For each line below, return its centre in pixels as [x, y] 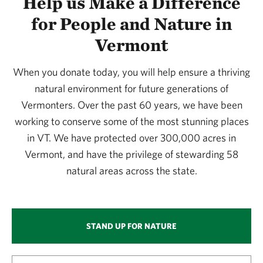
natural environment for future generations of [131, 88]
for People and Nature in [131, 23]
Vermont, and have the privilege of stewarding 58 [131, 154]
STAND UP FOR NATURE [131, 226]
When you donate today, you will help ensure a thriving [131, 72]
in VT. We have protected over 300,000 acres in [131, 137]
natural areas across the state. [131, 170]
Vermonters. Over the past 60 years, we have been [131, 104]
